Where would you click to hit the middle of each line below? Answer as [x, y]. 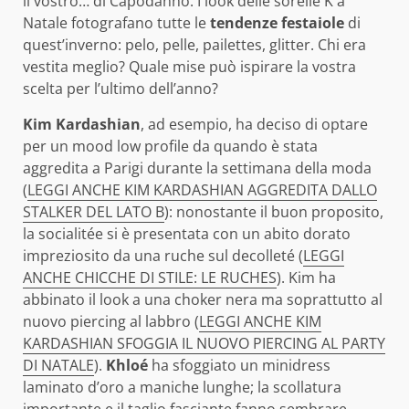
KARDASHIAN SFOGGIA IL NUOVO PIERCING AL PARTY [204, 343]
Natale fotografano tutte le [116, 22]
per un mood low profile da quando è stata [170, 146]
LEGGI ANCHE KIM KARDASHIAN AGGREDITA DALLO [202, 189]
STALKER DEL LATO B [94, 211]
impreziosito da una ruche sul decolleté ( [163, 255]
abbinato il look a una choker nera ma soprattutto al [203, 299]
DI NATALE [58, 365]
